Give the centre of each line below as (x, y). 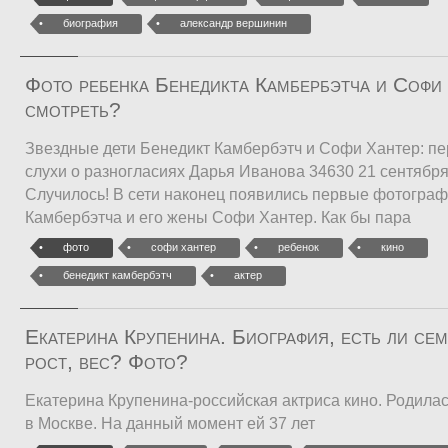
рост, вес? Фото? (106, 362)
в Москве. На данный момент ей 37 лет (170, 423)
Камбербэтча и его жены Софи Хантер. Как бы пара (218, 217)
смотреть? (73, 110)
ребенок (298, 247)
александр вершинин (233, 23)
